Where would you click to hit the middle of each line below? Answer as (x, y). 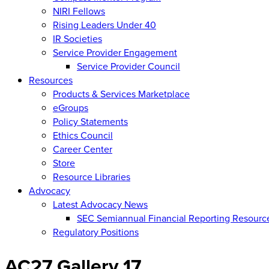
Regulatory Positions (96, 232)
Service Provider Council (128, 66)
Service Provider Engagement (115, 52)
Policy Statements (90, 121)
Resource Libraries (92, 177)
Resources (51, 80)
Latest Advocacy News (100, 204)
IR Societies (77, 38)
